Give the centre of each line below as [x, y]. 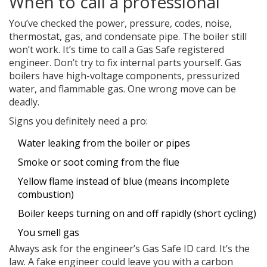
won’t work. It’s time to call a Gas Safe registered [117, 50]
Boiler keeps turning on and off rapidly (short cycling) [137, 214]
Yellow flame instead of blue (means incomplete [124, 181]
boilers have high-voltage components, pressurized [124, 76]
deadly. [24, 102]
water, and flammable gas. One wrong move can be [122, 89]
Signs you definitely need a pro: [78, 121]
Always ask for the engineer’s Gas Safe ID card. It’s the [129, 249]
